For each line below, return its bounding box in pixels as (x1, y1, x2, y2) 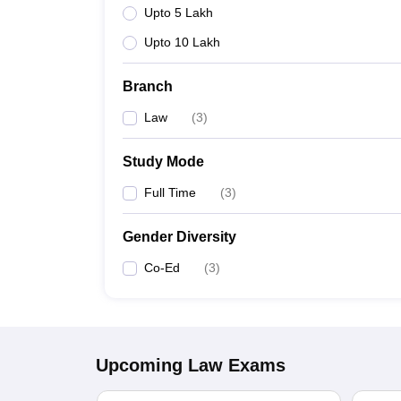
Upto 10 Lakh (144, 35, 220, 49)
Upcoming (96, 355, 183, 375)
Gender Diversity (123, 229, 236, 244)
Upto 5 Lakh (144, 5, 213, 20)
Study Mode (123, 154, 204, 169)
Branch (123, 79, 173, 94)
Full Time (144, 185, 196, 200)
